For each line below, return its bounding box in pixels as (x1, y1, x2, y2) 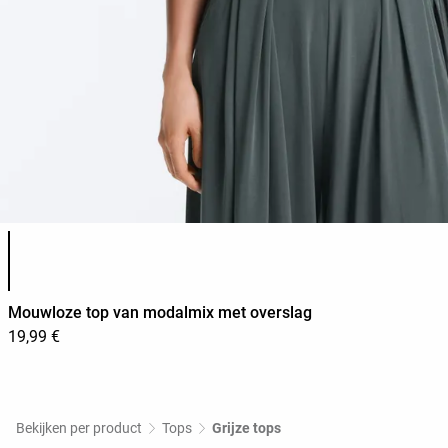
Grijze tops (212, 420, 281, 437)
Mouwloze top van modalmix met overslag (8, 303, 312, 323)
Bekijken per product (16, 420, 142, 437)
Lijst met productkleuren (7, 228, 177, 248)
